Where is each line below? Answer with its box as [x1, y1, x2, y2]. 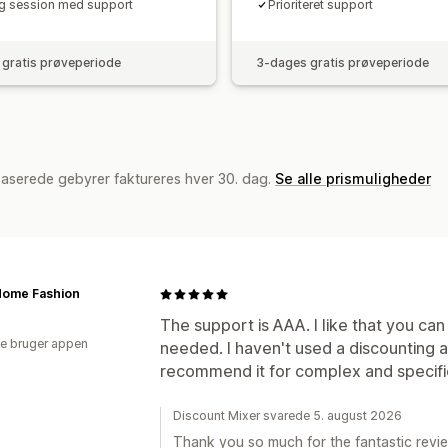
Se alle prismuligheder [275, 170, 431, 187]
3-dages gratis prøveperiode [256, 55, 429, 70]
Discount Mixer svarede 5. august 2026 [173, 408, 402, 423]
